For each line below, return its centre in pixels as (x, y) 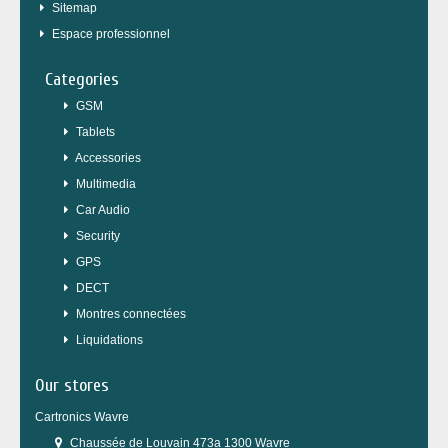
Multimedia (106, 184)
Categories (82, 80)
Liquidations (109, 340)
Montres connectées (131, 314)
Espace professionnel (115, 34)
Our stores (72, 386)
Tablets (95, 132)
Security (98, 236)
